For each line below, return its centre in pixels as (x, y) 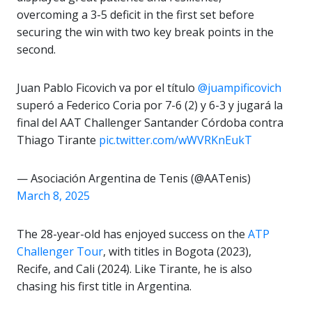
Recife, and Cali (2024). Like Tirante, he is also (134, 269)
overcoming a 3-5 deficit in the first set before (135, 15)
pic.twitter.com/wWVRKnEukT (175, 140)
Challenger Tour (60, 252)
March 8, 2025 (53, 196)
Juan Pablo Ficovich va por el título (107, 88)
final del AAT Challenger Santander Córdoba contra (150, 123)
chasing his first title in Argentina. (104, 287)
